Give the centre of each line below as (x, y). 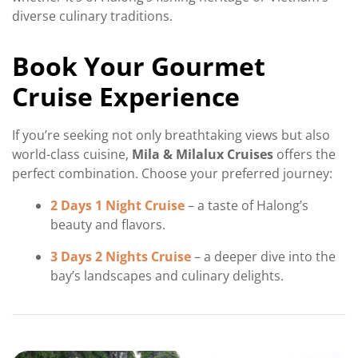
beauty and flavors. (108, 225)
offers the (304, 155)
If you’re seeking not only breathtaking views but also (171, 135)
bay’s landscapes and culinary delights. (167, 276)
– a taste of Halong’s (247, 206)
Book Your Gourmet (139, 66)
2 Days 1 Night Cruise (117, 206)
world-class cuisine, (72, 155)
